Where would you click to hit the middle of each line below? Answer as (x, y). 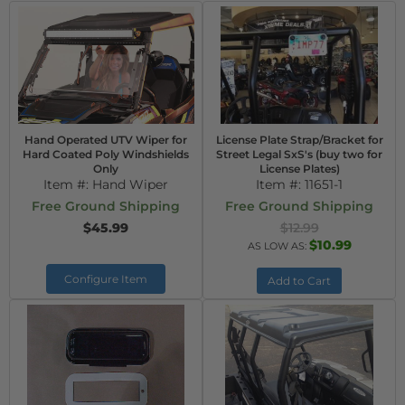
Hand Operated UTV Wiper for (106, 140)
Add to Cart (299, 281)
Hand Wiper (130, 184)
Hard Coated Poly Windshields (106, 154)
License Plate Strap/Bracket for (299, 140)
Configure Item (106, 279)
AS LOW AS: (278, 246)
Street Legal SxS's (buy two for (299, 154)
